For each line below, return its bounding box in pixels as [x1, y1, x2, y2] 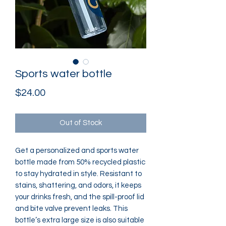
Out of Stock [60, 119, 102, 127]
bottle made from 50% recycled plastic [15, 158, 145, 166]
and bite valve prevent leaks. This [15, 205, 128, 212]
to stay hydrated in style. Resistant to [15, 170, 142, 178]
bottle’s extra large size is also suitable [15, 216, 144, 224]
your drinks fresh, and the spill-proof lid [15, 193, 144, 201]
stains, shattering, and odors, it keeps [15, 182, 141, 189]
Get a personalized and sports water [15, 147, 139, 154]
